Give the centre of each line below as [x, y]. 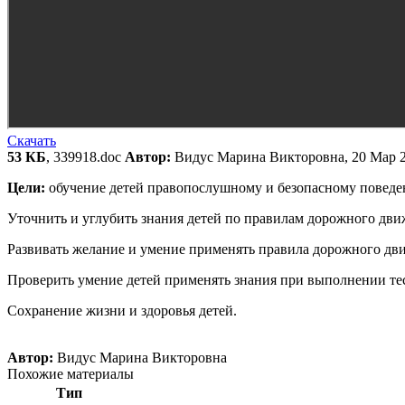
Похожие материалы [71, 374]
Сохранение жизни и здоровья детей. [122, 311]
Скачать [32, 141]
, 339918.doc [85, 157]
